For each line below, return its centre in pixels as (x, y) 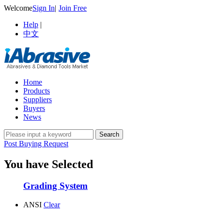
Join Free (73, 8)
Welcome (18, 8)
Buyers (34, 108)
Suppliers (38, 100)
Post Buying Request (36, 144)
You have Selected (48, 164)
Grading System (55, 186)
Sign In (44, 8)
